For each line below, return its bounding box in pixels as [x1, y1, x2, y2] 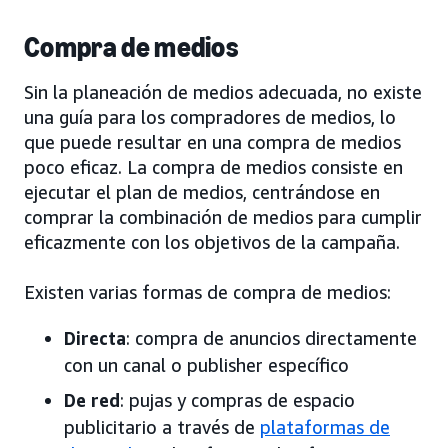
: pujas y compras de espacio [120, 388, 355, 411]
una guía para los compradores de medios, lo [24, 105, 396, 128]
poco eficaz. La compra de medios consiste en [24, 155, 403, 178]
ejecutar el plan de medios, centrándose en [24, 180, 380, 203]
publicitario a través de [64, 415, 260, 438]
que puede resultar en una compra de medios [24, 130, 401, 153]
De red [64, 388, 120, 411]
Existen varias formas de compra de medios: [24, 280, 391, 303]
